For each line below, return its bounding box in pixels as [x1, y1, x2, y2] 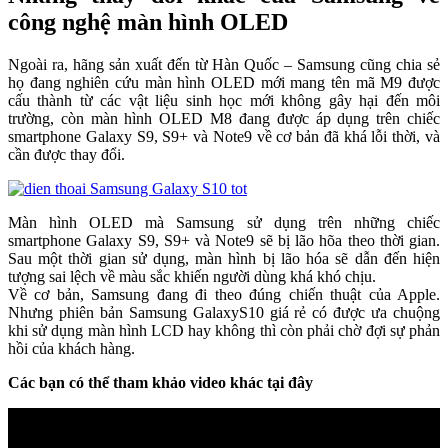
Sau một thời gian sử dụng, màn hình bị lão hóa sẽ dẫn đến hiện [8, 250, 440, 267]
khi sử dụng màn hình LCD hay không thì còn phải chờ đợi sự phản [8, 322, 440, 339]
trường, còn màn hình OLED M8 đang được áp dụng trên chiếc [8, 110, 440, 127]
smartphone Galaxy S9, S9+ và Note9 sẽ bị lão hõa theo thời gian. [8, 232, 440, 249]
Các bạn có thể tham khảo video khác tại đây [8, 374, 313, 391]
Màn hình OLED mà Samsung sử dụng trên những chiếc [8, 214, 440, 231]
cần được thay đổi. [8, 146, 125, 163]
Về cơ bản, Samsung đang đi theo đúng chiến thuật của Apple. [8, 286, 440, 303]
